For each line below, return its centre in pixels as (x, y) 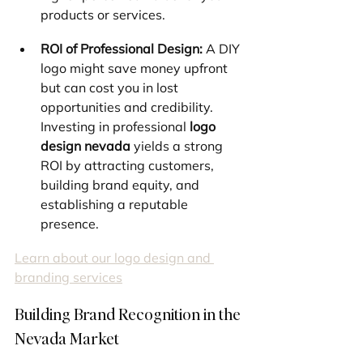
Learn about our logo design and (114, 257)
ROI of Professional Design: (122, 48)
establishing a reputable (116, 204)
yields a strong (178, 145)
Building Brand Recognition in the (129, 313)
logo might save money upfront (136, 68)
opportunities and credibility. (128, 107)
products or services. (103, 14)
